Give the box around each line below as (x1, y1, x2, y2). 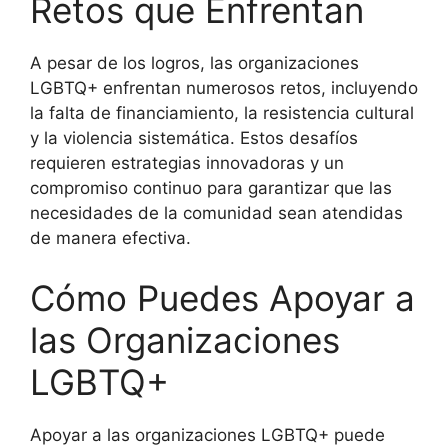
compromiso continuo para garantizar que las (30, 178, 392, 198)
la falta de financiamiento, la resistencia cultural (30, 103, 414, 123)
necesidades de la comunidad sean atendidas (30, 203, 403, 223)
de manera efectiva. (30, 228, 191, 248)
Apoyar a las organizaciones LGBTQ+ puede (30, 424, 385, 445)
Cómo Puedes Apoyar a (30, 276, 415, 319)
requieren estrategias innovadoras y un (30, 153, 344, 173)
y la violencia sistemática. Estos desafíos (30, 128, 358, 148)
